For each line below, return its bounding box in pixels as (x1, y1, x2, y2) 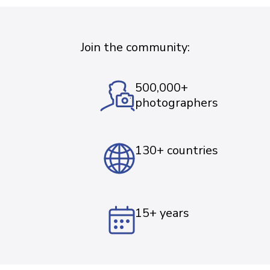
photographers (135, 94, 218, 111)
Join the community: (80, 39, 190, 55)
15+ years (135, 204, 189, 221)
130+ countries (135, 142, 218, 159)
